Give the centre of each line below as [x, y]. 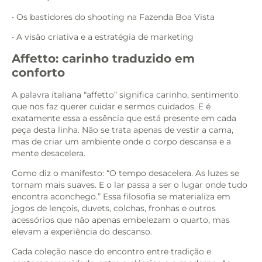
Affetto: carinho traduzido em [103, 58]
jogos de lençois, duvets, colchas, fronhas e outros [114, 208]
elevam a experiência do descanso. [82, 232]
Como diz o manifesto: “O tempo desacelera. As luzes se [125, 173]
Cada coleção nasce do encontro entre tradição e [111, 252]
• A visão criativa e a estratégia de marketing [103, 37]
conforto [38, 72]
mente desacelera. [49, 153]
